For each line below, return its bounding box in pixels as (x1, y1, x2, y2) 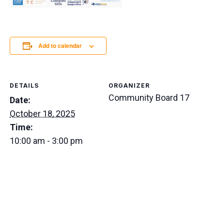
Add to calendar (38, 41, 82, 50)
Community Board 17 (108, 93, 189, 103)
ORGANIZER (108, 82, 150, 90)
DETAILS (10, 82, 39, 90)
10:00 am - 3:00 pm (10, 136, 83, 146)
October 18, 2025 (10, 108, 75, 119)
